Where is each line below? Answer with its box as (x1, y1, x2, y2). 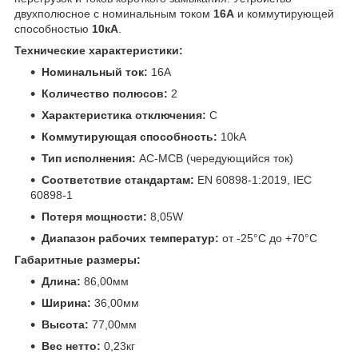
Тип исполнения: (42, 151, 136, 165)
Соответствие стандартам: (42, 173, 194, 186)
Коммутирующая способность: (42, 129, 217, 143)
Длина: (42, 274, 81, 288)
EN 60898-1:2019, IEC (194, 173, 312, 186)
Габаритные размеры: (14, 253, 141, 266)
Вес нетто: (42, 339, 101, 352)
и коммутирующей (234, 6, 334, 20)
